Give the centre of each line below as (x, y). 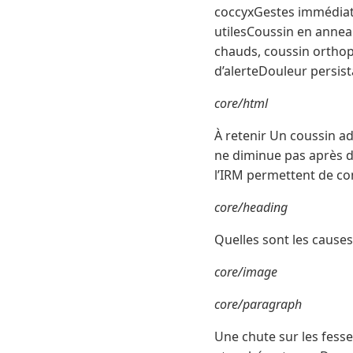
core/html (241, 104)
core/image (246, 272)
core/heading (251, 208)
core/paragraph (258, 305)
